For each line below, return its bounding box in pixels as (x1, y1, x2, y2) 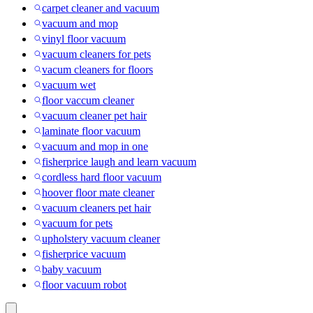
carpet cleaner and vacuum (42, 2, 159, 15)
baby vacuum (42, 263, 101, 276)
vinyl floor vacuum (42, 33, 126, 45)
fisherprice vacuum (42, 248, 126, 261)
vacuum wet (42, 79, 96, 92)
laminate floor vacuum (42, 125, 140, 138)
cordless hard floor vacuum (42, 171, 161, 184)
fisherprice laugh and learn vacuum (42, 156, 196, 168)
